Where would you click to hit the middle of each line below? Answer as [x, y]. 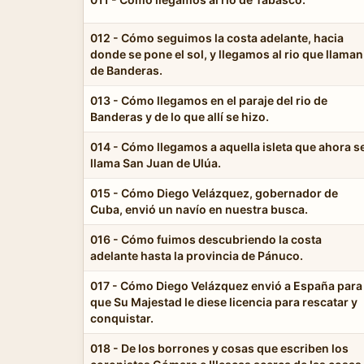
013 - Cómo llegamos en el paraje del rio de [209, 100]
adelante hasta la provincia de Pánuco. [197, 255]
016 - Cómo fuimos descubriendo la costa [206, 239]
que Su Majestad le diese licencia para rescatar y [224, 301]
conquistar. [122, 318]
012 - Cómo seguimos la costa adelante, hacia [217, 37]
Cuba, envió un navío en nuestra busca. [199, 209]
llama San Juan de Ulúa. [156, 162]
